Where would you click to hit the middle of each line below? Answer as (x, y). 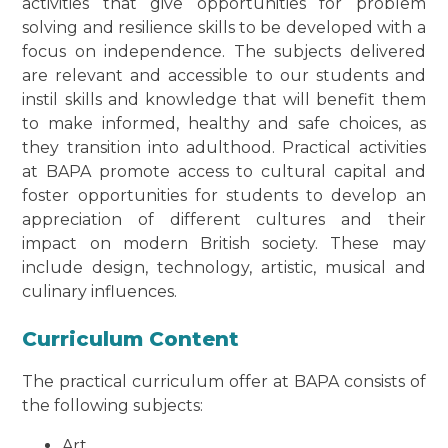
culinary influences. (100, 292)
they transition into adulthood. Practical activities (224, 148)
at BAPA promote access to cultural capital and (224, 172)
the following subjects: (113, 406)
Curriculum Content (131, 339)
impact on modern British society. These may (224, 244)
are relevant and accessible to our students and (224, 76)
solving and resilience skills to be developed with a (224, 28)
